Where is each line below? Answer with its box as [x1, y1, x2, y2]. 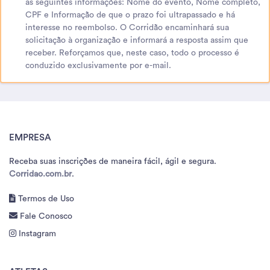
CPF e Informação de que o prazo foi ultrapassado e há [25, 10, 235, 19]
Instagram [16, 229, 56, 238]
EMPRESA [9, 133, 51, 142]
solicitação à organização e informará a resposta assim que [25, 36, 248, 45]
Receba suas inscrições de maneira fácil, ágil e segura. [9, 157, 216, 166]
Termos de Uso [16, 194, 74, 203]
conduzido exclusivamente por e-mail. [25, 61, 171, 70]
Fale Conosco [17, 212, 72, 221]
